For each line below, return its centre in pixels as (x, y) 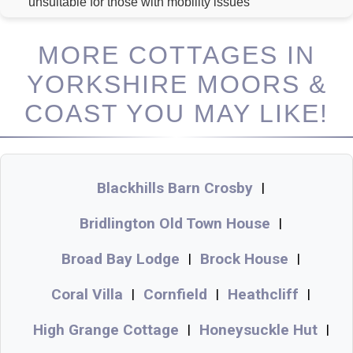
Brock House (244, 258)
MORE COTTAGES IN (176, 55)
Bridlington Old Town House (175, 223)
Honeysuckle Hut (258, 329)
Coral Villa (87, 294)
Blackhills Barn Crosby (175, 188)
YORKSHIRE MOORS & (176, 84)
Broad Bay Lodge (121, 258)
